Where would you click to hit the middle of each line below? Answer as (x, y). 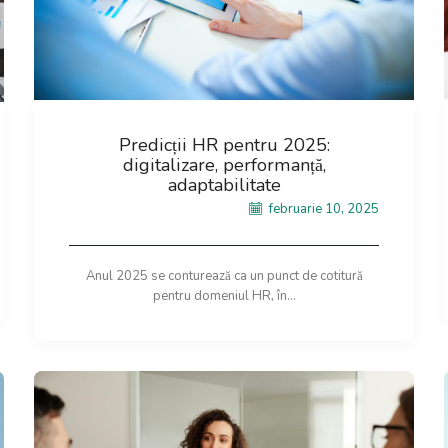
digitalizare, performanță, (224, 164)
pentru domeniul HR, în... (224, 295)
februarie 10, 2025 (322, 208)
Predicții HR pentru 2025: (224, 144)
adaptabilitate (224, 184)
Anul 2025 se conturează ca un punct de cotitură (224, 275)
